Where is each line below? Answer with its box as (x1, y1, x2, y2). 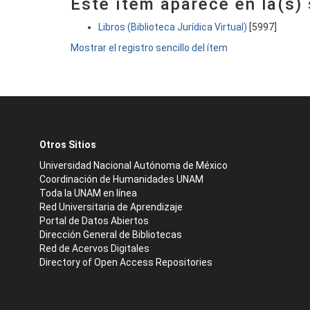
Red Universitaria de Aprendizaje (39, 201, 183, 212)
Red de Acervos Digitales (39, 243, 149, 254)
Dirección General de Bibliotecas (39, 229, 182, 240)
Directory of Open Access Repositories (39, 257, 212, 268)
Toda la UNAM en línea (39, 188, 137, 199)
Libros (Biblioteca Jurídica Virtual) (98, 21, 247, 33)
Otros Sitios (39, 139, 96, 150)
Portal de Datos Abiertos (39, 215, 149, 226)
